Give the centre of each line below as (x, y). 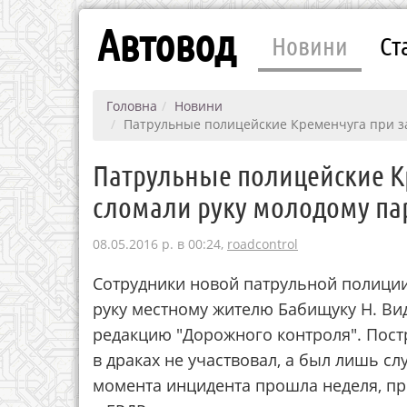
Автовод (166, 44)
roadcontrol (263, 244)
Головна (132, 106)
